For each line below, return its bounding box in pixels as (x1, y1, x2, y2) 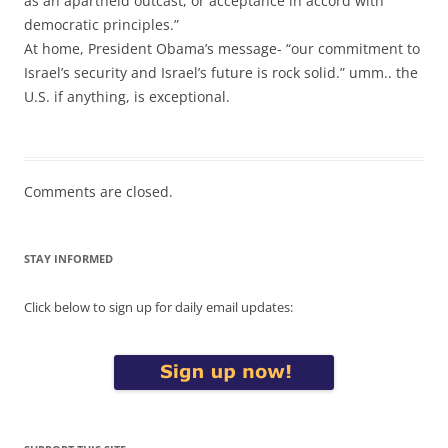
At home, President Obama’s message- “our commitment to (24, 38, 420, 58)
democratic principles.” (24, 14, 179, 34)
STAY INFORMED (24, 250, 113, 266)
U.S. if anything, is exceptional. (24, 86, 230, 106)
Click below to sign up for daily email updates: (24, 297, 293, 316)
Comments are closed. (24, 181, 173, 201)
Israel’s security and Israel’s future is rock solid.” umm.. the (24, 62, 418, 82)
